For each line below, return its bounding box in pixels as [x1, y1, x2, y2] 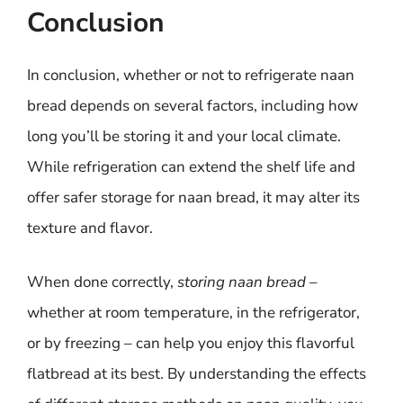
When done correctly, [27, 271, 177, 292]
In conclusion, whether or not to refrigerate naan [27, 65, 354, 85]
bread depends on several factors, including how [27, 95, 358, 116]
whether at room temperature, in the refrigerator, [27, 301, 360, 323]
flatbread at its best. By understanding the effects [27, 363, 366, 384]
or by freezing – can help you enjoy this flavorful [27, 332, 354, 354]
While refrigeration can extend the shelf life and [27, 157, 355, 177]
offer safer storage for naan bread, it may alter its [27, 187, 360, 208]
